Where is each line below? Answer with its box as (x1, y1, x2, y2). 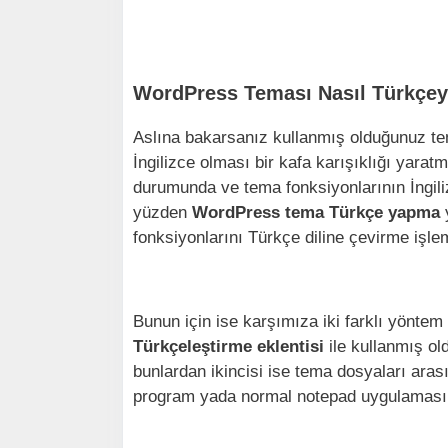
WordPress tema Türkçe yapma (192, 203, 440, 222)
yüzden (133, 203, 192, 222)
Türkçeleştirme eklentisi (133, 337, 324, 356)
